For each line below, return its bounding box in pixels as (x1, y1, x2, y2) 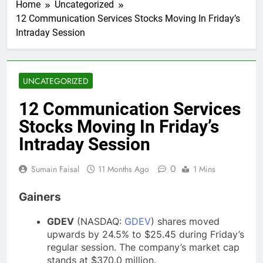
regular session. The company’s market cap (47, 241, 240, 253)
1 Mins (193, 163, 215, 175)
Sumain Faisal (31, 163, 79, 175)
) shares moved (151, 215, 220, 227)
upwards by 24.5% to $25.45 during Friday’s (47, 228, 244, 240)
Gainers (19, 190, 61, 204)
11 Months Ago (98, 163, 149, 175)
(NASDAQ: (74, 215, 124, 227)
